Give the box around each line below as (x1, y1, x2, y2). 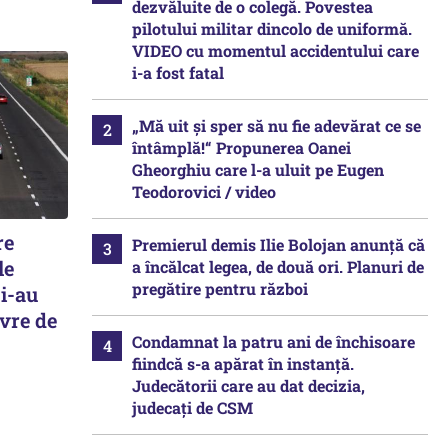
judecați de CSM (132, 397, 253, 418)
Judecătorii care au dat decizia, (132, 375, 365, 396)
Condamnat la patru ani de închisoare (132, 331, 415, 352)
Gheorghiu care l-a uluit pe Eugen (132, 159, 384, 180)
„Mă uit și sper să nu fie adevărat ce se (132, 115, 421, 136)
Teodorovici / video (132, 181, 276, 202)
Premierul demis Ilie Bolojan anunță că (132, 234, 425, 255)
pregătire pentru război (132, 278, 308, 299)
